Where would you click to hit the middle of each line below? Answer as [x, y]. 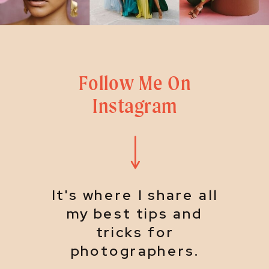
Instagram [135, 105]
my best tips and [135, 213]
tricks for [135, 232]
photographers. [135, 250]
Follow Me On [135, 83]
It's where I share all [135, 195]
